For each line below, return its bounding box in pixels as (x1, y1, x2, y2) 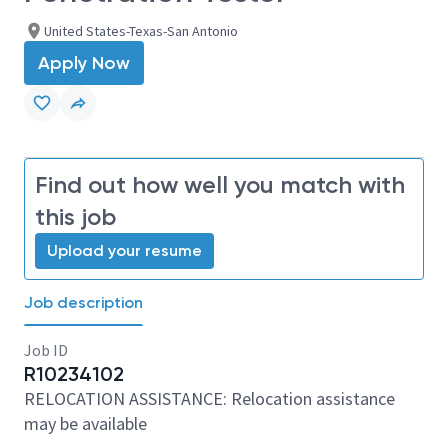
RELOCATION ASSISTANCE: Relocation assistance (24, 387, 395, 410)
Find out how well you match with (35, 170, 405, 199)
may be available (24, 412, 147, 435)
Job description (24, 293, 143, 312)
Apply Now (38, 52, 130, 74)
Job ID (24, 340, 68, 360)
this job (35, 202, 116, 231)
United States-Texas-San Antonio (44, 22, 238, 40)
